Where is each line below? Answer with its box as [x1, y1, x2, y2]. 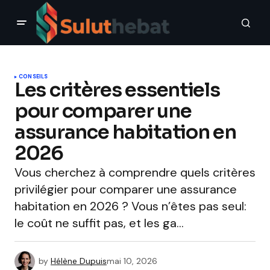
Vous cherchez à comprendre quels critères [14, 165, 256, 180]
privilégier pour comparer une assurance [14, 181, 237, 197]
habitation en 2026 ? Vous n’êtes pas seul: [14, 198, 246, 214]
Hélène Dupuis [51, 255, 107, 266]
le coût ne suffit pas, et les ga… [14, 215, 184, 231]
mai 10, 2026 [107, 255, 157, 266]
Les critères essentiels [14, 78, 220, 102]
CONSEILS [19, 73, 48, 80]
